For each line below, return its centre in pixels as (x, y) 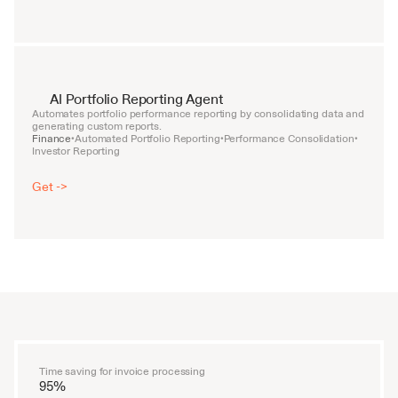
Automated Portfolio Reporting (147, 139)
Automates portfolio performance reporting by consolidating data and (198, 114)
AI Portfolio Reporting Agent (136, 99)
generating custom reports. (97, 126)
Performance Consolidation (289, 139)
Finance (52, 139)
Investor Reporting (76, 151)
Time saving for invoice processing (122, 371)
